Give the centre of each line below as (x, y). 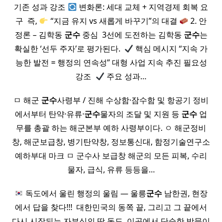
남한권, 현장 (185, 194)
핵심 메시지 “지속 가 (171, 49)
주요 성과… (125, 77)
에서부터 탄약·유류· (50, 114)
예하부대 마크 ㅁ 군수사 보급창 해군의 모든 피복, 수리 (111, 156)
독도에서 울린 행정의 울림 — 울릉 (85, 194)
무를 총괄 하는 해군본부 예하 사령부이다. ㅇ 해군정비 (111, 128)
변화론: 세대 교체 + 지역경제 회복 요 (142, 7)
